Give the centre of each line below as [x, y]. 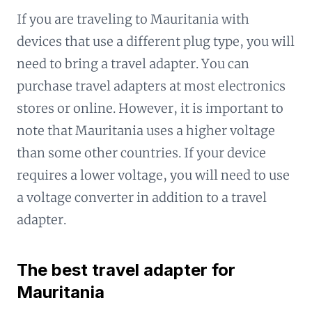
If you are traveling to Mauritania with [133, 19]
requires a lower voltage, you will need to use [153, 175]
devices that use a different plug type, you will [156, 41]
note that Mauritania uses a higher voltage [146, 131]
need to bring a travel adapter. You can [133, 64]
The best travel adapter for [126, 270]
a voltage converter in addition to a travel [142, 197]
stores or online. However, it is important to [150, 108]
